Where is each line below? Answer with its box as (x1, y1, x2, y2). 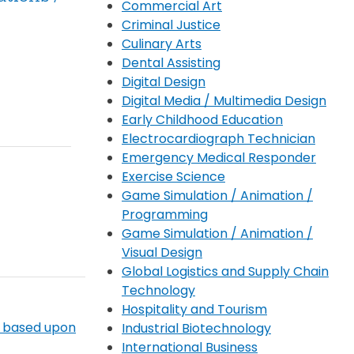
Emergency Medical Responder (122, 148, 316, 167)
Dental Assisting (122, 53, 220, 72)
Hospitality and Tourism (122, 299, 267, 318)
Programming (122, 205, 208, 224)
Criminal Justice (122, 15, 220, 34)
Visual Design (122, 243, 202, 262)
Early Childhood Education (122, 110, 283, 129)
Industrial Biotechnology (122, 318, 271, 337)
